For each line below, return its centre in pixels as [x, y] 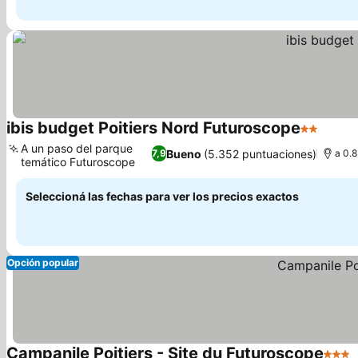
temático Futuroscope [78, 162]
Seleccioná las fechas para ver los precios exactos [162, 196]
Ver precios [30, 175]
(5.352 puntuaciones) [261, 153]
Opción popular [43, 263]
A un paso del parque [77, 148]
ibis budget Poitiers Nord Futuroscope [153, 128]
